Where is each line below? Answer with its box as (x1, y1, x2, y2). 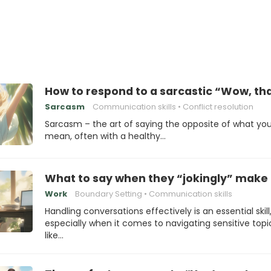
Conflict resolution (183, 101, 253, 113)
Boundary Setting (75, 188, 142, 200)
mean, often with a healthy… (45, 130, 166, 142)
